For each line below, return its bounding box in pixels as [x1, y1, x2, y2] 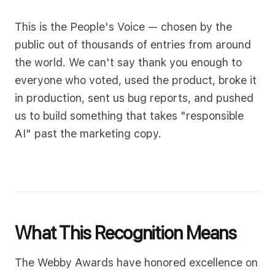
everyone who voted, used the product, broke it [15, 74, 257, 87]
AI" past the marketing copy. [15, 127, 161, 140]
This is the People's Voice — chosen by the [15, 20, 232, 33]
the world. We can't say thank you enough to [15, 56, 242, 69]
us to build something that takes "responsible [15, 109, 244, 122]
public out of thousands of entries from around [15, 38, 251, 51]
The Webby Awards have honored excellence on [15, 256, 258, 269]
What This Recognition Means [15, 222, 236, 244]
